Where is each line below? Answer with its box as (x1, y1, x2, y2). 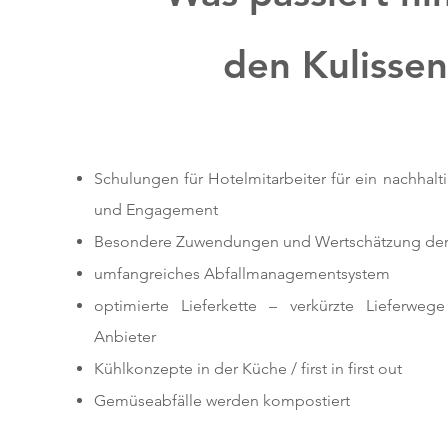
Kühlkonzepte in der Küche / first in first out (93, 359, 402, 378)
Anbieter (93, 327, 156, 346)
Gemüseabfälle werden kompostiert (93, 391, 354, 410)
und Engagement (93, 200, 218, 219)
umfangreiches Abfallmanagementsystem (93, 264, 390, 283)
